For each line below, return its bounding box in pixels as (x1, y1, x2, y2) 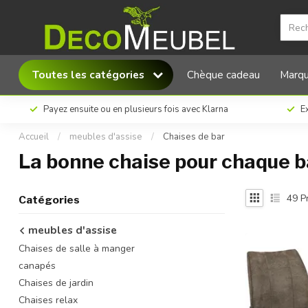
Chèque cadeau (187, 67, 260, 82)
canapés (19, 259, 56, 272)
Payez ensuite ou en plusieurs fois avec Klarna (43, 103, 228, 115)
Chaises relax (19, 294, 78, 307)
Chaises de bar (163, 131, 225, 143)
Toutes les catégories (32, 67, 147, 82)
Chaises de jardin (19, 276, 93, 289)
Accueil (19, 131, 49, 143)
